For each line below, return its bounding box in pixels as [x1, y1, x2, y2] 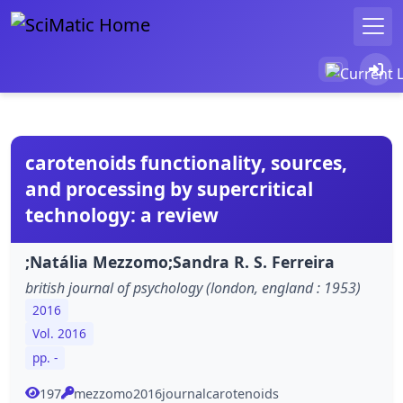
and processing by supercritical [25, 175, 313, 201]
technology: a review [25, 201, 219, 228]
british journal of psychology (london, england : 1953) [25, 277, 361, 298]
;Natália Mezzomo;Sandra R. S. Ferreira [25, 250, 335, 273]
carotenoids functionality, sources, [25, 149, 347, 175]
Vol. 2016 [32, 325, 86, 343]
